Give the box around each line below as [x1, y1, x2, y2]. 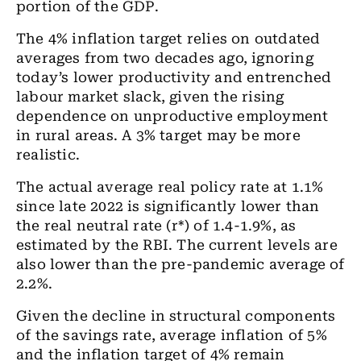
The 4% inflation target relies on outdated [16, 31, 321, 47]
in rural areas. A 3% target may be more [16, 127, 301, 143]
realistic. [16, 147, 80, 163]
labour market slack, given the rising [16, 89, 284, 105]
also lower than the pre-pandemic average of [16, 256, 345, 272]
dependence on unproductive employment [16, 108, 329, 124]
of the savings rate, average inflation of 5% [16, 327, 327, 343]
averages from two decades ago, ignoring [16, 50, 313, 66]
